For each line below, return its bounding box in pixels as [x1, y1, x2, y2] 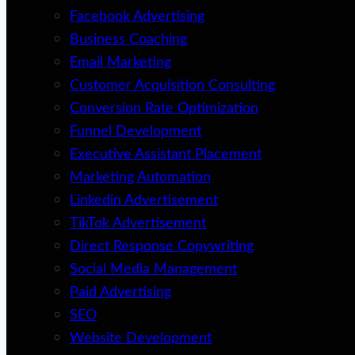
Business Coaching [70, 32, 187, 47]
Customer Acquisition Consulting [70, 78, 275, 93]
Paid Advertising [70, 285, 171, 300]
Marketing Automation [70, 170, 211, 185]
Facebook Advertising [70, 10, 204, 24]
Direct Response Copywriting [70, 239, 254, 254]
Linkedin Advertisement [70, 193, 218, 208]
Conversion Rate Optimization [70, 101, 258, 116]
